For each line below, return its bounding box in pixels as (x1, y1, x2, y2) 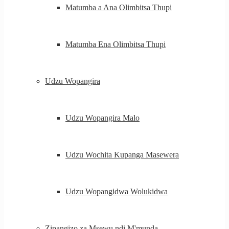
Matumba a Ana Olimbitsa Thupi (65, 3, 172, 12)
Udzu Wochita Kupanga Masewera (65, 150, 179, 159)
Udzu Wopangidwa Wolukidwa (65, 187, 168, 196)
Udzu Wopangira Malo (65, 113, 140, 122)
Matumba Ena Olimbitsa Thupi (65, 40, 166, 49)
